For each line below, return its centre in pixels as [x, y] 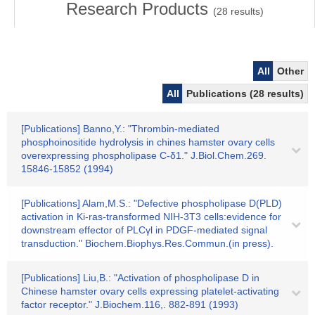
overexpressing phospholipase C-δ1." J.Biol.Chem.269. [144, 155]
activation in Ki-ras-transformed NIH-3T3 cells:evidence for [151, 217]
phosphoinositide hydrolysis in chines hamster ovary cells [148, 142]
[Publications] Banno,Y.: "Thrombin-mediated [120, 129]
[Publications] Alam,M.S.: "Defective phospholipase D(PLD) [152, 203]
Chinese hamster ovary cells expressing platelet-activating [150, 291]
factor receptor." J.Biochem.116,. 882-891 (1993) [130, 304]
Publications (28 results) [245, 94]
